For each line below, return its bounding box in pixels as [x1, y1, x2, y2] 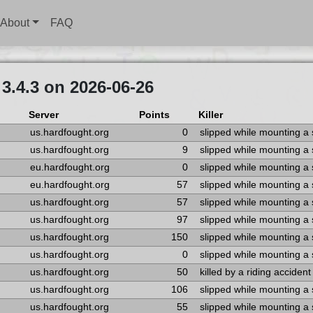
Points [138, 110, 170, 120]
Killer [198, 110, 223, 120]
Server [28, 110, 59, 120]
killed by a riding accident [199, 267, 311, 277]
